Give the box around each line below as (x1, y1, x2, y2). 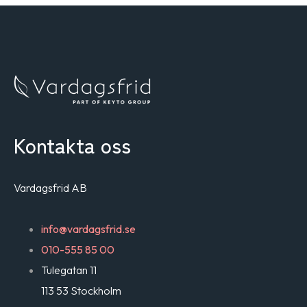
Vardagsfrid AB (14, 181, 87, 195)
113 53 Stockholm (41, 284, 121, 298)
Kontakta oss (14, 130, 131, 160)
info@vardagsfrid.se (41, 222, 136, 236)
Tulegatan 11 (41, 263, 97, 278)
